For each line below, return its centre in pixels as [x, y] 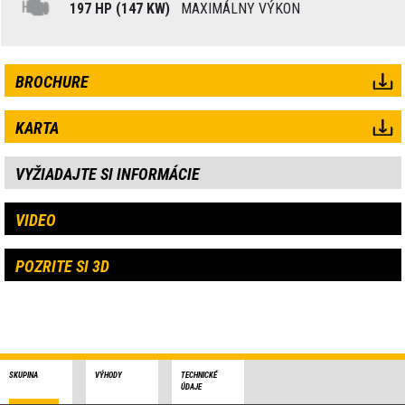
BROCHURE [52, 82]
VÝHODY [108, 376]
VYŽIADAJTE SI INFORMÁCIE [107, 174]
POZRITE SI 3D [62, 267]
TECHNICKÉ [199, 376]
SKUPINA [24, 376]
